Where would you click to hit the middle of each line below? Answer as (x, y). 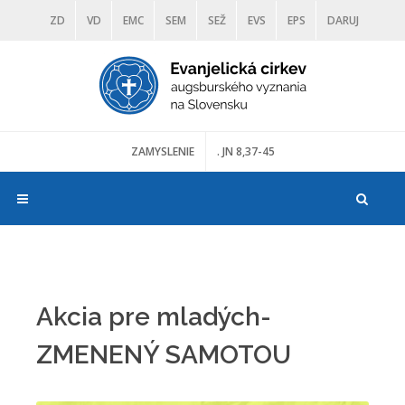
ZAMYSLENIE (162, 151)
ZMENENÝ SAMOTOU (164, 355)
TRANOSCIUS (240, 61)
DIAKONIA (104, 61)
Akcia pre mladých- (154, 317)
